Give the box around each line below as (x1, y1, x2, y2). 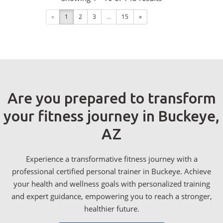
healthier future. (84, 204, 139, 214)
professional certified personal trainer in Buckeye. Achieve (12, 166, 211, 177)
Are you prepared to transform (7, 90, 216, 107)
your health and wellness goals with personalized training (13, 179, 210, 189)
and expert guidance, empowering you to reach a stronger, (11, 191, 212, 202)
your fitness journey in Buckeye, (3, 108, 220, 125)
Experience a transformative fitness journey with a (25, 154, 198, 164)
